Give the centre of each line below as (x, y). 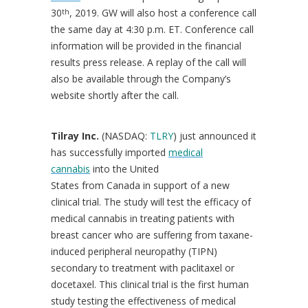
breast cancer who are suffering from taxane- (152, 235)
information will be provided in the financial (146, 46)
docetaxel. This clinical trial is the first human (150, 284)
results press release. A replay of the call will (148, 62)
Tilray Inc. (76, 136)
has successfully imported (110, 152)
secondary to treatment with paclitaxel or (143, 268)
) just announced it (215, 136)
